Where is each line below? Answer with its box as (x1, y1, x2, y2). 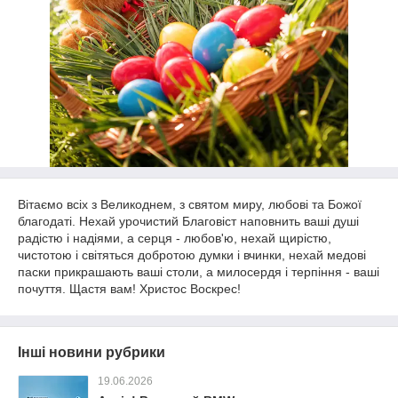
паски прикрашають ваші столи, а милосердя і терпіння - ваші (18, 265, 379, 279)
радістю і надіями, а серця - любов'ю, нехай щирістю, (18, 231, 331, 245)
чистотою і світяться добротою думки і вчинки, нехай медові (18, 248, 366, 262)
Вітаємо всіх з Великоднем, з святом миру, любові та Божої (18, 197, 362, 211)
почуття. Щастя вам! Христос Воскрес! (18, 282, 241, 296)
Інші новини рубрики (18, 345, 165, 360)
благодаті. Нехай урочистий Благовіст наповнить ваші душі (18, 214, 359, 228)
